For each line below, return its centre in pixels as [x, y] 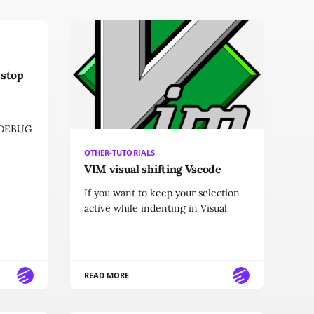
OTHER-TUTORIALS [120, 153]
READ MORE [107, 275]
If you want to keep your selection [162, 193]
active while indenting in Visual [156, 209]
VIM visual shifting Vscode [153, 169]
